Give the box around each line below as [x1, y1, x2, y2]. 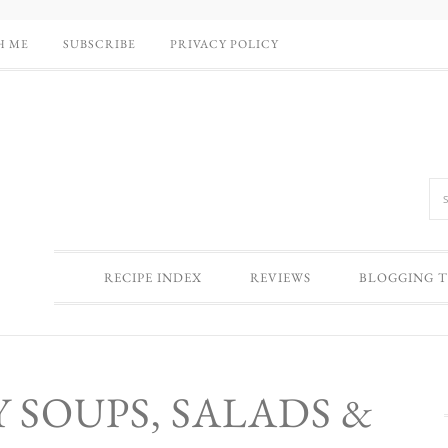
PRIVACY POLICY [170, 36, 279, 52]
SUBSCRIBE [63, 36, 136, 52]
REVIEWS [250, 269, 311, 286]
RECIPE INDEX [104, 269, 202, 286]
